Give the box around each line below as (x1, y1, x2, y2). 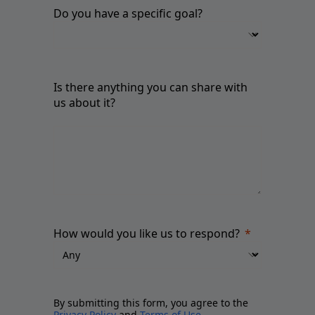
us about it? (53, 94, 115, 110)
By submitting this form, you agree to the (53, 295, 248, 309)
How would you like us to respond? (53, 225, 240, 241)
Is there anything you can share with (53, 79, 247, 95)
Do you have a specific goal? (53, 5, 202, 21)
